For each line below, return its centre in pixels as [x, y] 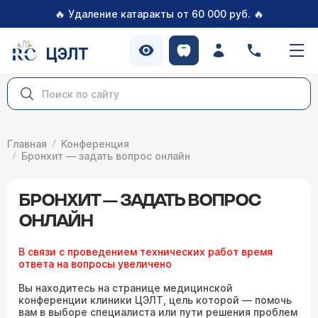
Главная [27, 144]
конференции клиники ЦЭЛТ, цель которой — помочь [155, 300]
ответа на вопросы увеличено [95, 264]
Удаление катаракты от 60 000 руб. [159, 14]
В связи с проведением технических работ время [146, 252]
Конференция [95, 144]
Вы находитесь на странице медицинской [126, 288]
